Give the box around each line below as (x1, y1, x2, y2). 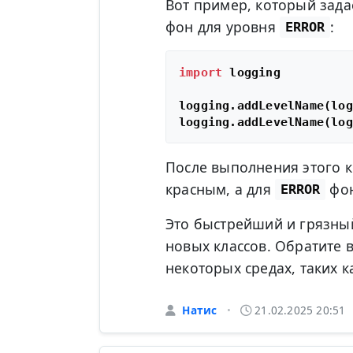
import (178, 65, 223, 79)
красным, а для (165, 179, 275, 199)
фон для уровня (165, 17, 280, 36)
